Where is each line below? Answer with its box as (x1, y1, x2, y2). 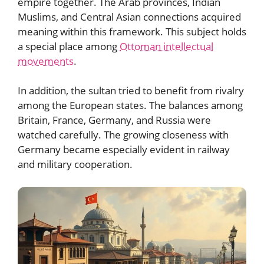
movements (18, 54, 74, 68)
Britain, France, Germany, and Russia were (18, 113, 211, 127)
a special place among (18, 39, 120, 53)
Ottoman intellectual (120, 39, 213, 53)
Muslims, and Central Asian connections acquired (18, 9, 241, 24)
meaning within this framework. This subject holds (18, 24, 246, 38)
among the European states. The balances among (18, 98, 243, 113)
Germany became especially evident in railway (18, 143, 230, 157)
